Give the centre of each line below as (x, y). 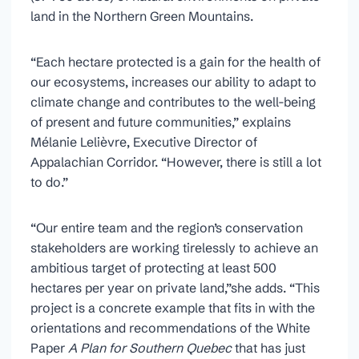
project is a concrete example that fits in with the (173, 307)
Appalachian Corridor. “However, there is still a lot (176, 161)
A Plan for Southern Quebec (150, 347)
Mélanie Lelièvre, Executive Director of (144, 141)
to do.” (49, 182)
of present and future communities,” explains (161, 121)
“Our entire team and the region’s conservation (167, 227)
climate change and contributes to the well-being (173, 101)
